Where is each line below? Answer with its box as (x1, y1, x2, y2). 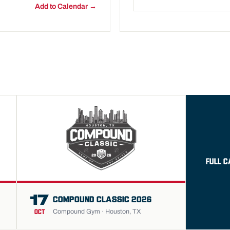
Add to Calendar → (35, 3, 97, 10)
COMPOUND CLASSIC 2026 (53, 195, 151, 204)
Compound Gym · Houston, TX (53, 207, 141, 215)
